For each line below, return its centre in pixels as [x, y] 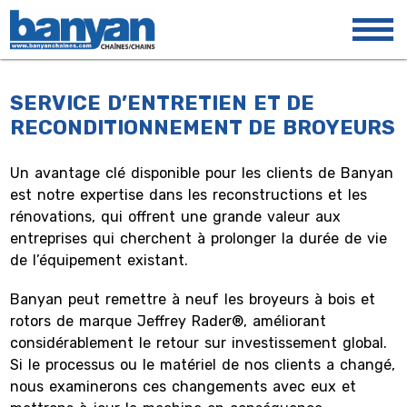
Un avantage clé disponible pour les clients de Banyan [202, 173]
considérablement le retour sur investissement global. [199, 343]
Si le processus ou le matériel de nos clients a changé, [203, 365]
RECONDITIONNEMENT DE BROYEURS [203, 128]
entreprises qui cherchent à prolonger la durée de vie [199, 238]
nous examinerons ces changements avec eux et [184, 387]
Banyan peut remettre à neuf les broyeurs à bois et [193, 299]
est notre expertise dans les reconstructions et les [189, 195]
